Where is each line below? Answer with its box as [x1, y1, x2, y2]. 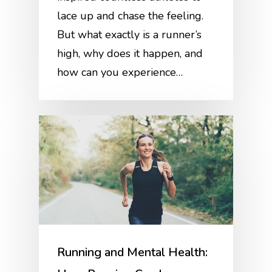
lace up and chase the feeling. [57, 8, 204, 23]
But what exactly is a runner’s [57, 27, 202, 42]
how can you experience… [57, 64, 183, 80]
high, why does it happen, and [57, 46, 203, 61]
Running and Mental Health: [57, 244, 208, 261]
